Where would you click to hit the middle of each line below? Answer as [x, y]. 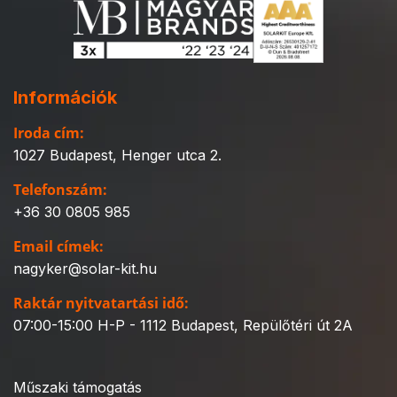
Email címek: [58, 247]
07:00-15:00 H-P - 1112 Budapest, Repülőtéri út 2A [183, 326]
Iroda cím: [49, 132]
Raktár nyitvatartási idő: [101, 304]
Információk [65, 98]
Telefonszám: [60, 189]
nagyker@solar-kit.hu [85, 269]
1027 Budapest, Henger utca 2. [117, 155]
